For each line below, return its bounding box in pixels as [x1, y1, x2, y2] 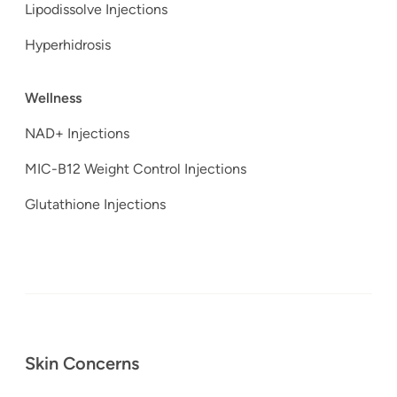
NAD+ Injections [25, 125, 133, 143]
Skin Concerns [25, 353, 139, 375]
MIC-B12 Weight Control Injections [25, 160, 246, 178]
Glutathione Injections [25, 196, 166, 214]
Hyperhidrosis [25, 36, 114, 54]
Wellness [25, 90, 82, 107]
